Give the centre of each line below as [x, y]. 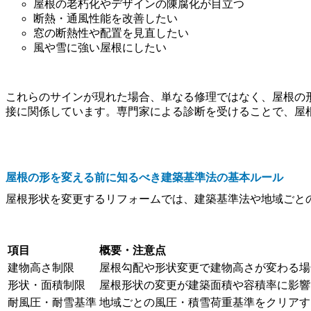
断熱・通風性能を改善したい [106, 18]
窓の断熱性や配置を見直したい [111, 33]
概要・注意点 [133, 250]
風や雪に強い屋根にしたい [100, 47]
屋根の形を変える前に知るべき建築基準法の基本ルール [144, 177]
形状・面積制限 [47, 285]
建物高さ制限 [41, 267]
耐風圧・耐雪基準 [52, 302]
